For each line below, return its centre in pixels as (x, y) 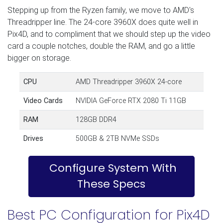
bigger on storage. (39, 58)
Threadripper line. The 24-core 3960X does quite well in (103, 22)
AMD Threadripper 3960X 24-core (129, 82)
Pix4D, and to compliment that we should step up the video (109, 34)
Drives (33, 138)
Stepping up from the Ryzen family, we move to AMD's (101, 10)
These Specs (111, 184)
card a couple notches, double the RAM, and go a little (101, 46)
